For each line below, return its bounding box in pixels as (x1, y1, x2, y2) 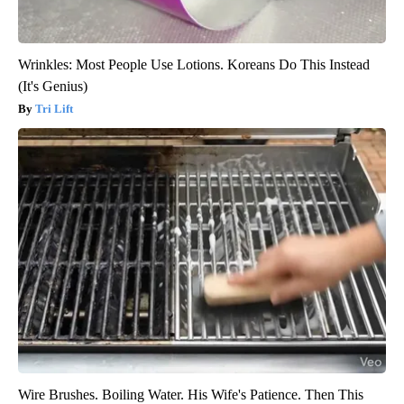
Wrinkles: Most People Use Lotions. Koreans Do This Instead (18, 57, 370, 73)
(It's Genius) (18, 78, 87, 95)
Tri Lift (35, 102, 73, 116)
